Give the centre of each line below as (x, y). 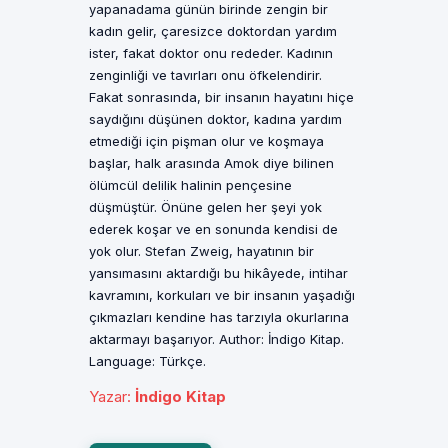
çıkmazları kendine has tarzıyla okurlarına (219, 317)
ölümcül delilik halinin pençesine (190, 185)
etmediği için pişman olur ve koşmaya (206, 141)
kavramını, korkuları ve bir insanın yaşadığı (222, 295)
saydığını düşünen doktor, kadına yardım (215, 119)
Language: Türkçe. (147, 361)
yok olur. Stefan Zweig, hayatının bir (201, 251)
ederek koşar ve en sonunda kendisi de (213, 229)
